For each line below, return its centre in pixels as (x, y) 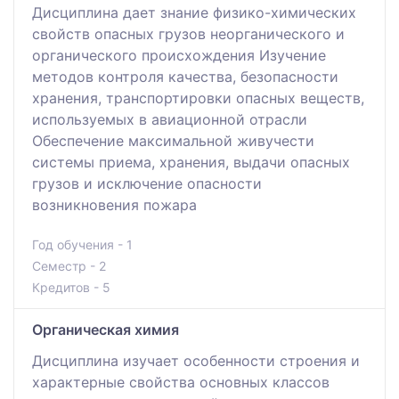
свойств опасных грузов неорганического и (188, 33)
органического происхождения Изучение (179, 55)
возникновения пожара (114, 204)
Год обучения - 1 (82, 244)
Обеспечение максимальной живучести (173, 140)
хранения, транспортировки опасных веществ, (198, 98)
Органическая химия (106, 329)
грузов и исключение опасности (147, 183)
